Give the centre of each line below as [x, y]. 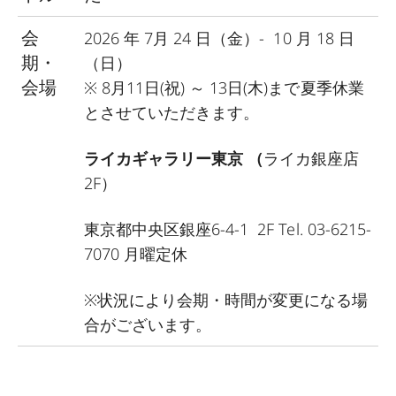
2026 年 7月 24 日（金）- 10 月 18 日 [219, 38]
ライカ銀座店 [312, 159]
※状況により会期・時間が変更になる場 [226, 300]
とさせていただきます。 [172, 113]
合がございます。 [148, 325]
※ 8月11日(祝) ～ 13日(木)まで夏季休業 [224, 88]
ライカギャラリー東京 [164, 159]
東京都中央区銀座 [148, 229]
